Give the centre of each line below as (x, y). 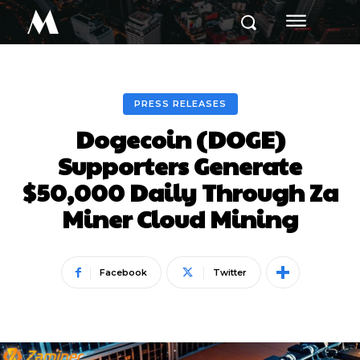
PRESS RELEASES (180, 104)
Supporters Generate (180, 165)
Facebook (123, 272)
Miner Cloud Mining (180, 218)
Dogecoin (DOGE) (180, 139)
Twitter (229, 272)
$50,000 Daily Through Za (180, 192)
